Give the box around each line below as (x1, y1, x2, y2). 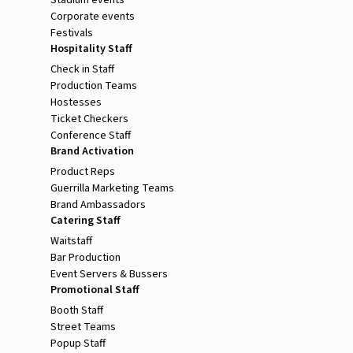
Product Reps (50, 164, 115, 180)
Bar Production (50, 250, 121, 266)
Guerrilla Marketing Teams (50, 180, 174, 197)
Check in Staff (50, 61, 114, 78)
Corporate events (50, 9, 135, 25)
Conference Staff (50, 128, 131, 144)
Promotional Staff (50, 282, 139, 299)
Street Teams (50, 319, 116, 336)
